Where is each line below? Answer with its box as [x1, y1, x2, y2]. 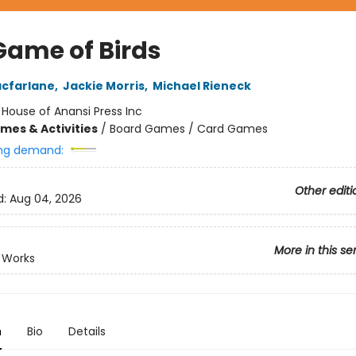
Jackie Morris [62, 77, 145, 94]
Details [68, 323, 106, 339]
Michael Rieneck [152, 77, 251, 94]
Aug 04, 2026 [9, 190, 82, 207]
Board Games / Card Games [109, 120, 268, 137]
